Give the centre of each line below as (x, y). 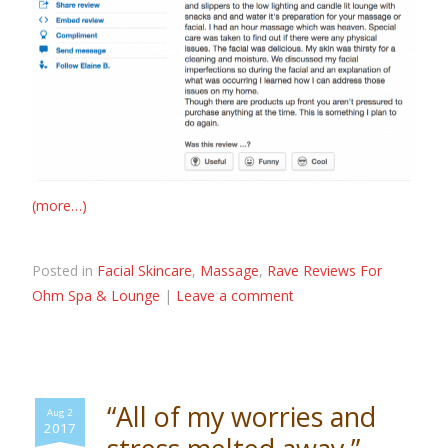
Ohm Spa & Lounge (96, 295)
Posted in (65, 270)
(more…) (60, 205)
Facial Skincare (145, 270)
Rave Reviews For (325, 270)
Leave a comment (235, 295)
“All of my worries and (242, 416)
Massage (230, 270)
